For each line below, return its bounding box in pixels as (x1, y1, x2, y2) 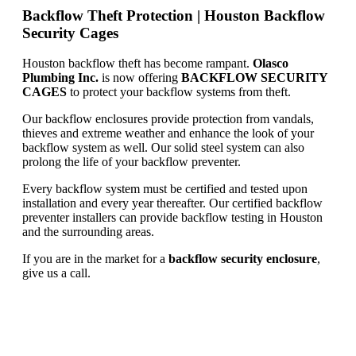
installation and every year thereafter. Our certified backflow (22, 196, 323, 211)
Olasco (253, 56, 288, 71)
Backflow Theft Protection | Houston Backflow (22, 6, 325, 24)
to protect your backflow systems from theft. (67, 85, 291, 99)
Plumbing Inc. (22, 71, 99, 85)
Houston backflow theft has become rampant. (22, 56, 253, 71)
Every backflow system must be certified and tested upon (22, 182, 308, 196)
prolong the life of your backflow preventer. (22, 155, 241, 169)
